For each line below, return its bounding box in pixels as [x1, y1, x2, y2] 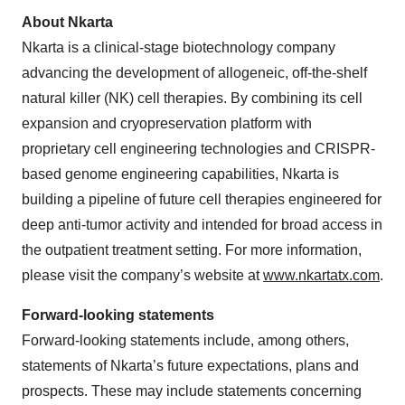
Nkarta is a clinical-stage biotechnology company [22, 40, 335, 55]
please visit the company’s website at [22, 268, 263, 283]
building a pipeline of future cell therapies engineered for [22, 192, 381, 207]
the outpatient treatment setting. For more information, [22, 242, 362, 258]
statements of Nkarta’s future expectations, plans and [22, 358, 359, 373]
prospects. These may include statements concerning [22, 383, 362, 399]
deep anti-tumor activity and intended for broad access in [22, 217, 382, 232]
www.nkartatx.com [263, 268, 380, 283]
